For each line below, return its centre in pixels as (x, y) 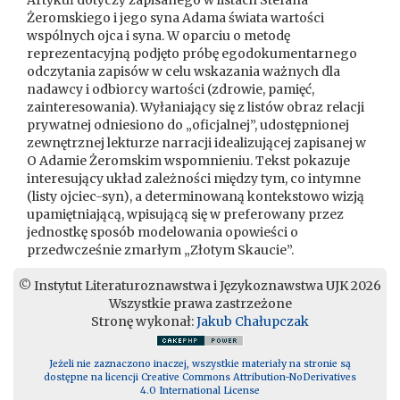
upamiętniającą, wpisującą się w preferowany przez (185, 214)
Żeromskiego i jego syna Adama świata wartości (175, 18)
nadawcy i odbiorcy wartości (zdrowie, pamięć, (171, 89)
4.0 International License (200, 391)
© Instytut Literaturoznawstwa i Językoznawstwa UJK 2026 (200, 286)
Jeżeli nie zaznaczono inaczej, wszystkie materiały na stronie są (200, 364)
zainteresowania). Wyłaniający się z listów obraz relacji (196, 107)
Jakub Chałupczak (253, 321)
